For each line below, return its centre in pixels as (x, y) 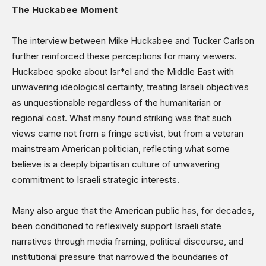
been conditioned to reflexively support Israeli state (117, 226)
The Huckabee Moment (65, 10)
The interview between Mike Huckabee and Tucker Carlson (133, 41)
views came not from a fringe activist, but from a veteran (128, 134)
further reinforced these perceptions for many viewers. (124, 56)
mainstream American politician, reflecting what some (121, 149)
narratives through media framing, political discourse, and (128, 242)
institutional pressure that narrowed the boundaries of (120, 257)
